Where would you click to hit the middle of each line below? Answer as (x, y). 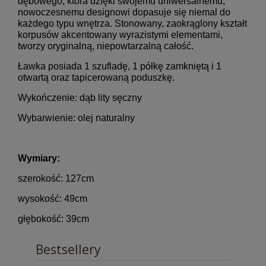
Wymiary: (39, 158)
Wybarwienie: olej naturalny (76, 118)
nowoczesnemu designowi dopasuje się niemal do (124, 12)
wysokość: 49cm (53, 198)
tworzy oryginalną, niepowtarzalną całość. (106, 46)
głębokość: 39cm (53, 218)
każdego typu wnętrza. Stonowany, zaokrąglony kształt (132, 23)
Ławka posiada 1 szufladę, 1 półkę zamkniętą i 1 (120, 66)
